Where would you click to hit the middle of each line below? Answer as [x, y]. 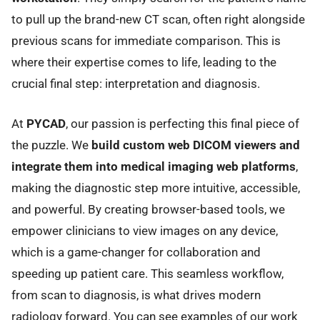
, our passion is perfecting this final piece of [182, 124]
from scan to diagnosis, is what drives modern [136, 295]
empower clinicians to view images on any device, [145, 231]
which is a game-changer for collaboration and [136, 252]
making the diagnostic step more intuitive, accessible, [156, 188]
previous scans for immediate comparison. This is [146, 41]
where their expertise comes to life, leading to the [144, 62]
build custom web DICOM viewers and [196, 145]
